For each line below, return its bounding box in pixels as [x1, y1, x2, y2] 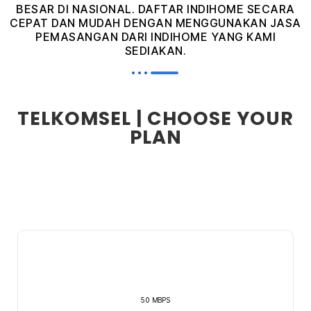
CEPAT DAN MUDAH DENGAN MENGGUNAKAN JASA [10, 16, 301, 31]
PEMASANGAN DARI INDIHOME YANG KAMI [35, 30, 276, 44]
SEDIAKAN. [124, 44, 187, 58]
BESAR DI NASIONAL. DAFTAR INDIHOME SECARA [16, 2, 295, 17]
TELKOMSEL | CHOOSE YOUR [17, 106, 294, 132]
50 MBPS [140, 296, 171, 305]
